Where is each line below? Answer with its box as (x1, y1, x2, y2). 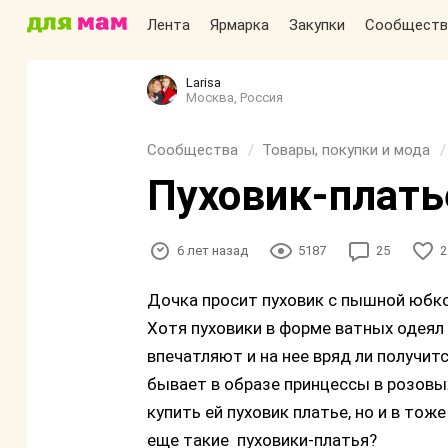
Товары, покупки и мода (262, 141, 430, 159)
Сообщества (147, 141, 238, 159)
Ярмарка (210, 16, 269, 34)
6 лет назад (177, 243, 248, 258)
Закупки (289, 16, 345, 34)
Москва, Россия (186, 90, 283, 105)
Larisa (186, 75, 221, 90)
